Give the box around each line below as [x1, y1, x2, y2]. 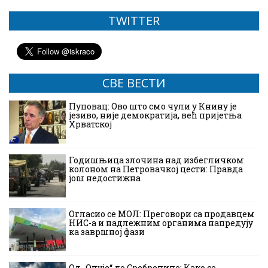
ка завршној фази [69, 226, 145, 238]
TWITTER [108, 13, 160, 29]
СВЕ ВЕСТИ [102, 75, 166, 92]
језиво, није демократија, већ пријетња [69, 109, 242, 121]
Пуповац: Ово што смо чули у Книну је [69, 100, 237, 112]
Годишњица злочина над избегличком [69, 154, 244, 166]
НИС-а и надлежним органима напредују [69, 217, 253, 229]
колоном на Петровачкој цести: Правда [69, 163, 243, 175]
